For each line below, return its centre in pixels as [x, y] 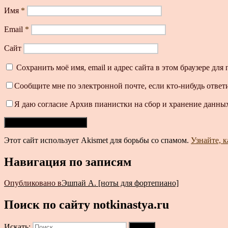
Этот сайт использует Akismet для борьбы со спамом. [97, 140]
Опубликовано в [33, 183]
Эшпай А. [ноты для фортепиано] [120, 183]
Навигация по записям [68, 162]
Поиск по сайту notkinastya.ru [87, 205]
